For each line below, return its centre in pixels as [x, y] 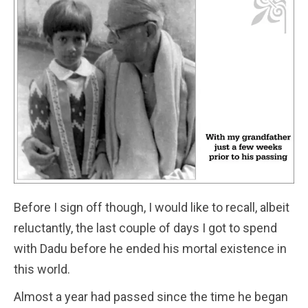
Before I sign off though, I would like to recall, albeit [152, 207]
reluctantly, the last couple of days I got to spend [145, 228]
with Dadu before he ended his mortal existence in [150, 248]
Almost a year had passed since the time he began [151, 296]
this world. [42, 269]
